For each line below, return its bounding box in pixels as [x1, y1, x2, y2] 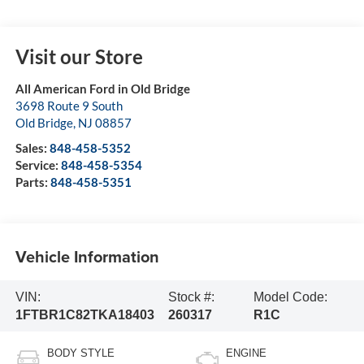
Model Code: [253, 289, 328, 304]
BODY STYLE [46, 347, 115, 360]
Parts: [15, 175, 50, 190]
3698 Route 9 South [15, 98, 123, 114]
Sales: [15, 141, 50, 156]
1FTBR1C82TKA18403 [15, 307, 154, 322]
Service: [15, 158, 61, 173]
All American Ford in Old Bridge [15, 81, 190, 97]
